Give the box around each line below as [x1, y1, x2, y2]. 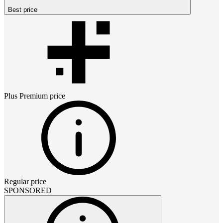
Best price [8, 5, 37, 13]
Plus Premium [4, 91, 48, 100]
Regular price [4, 177, 46, 186]
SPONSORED [4, 186, 52, 195]
